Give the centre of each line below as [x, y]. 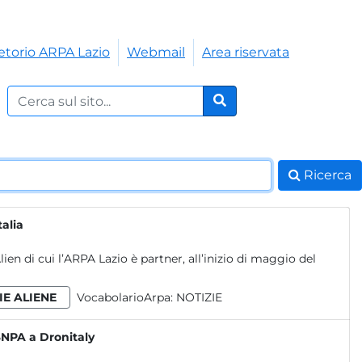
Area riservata [246, 52]
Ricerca [328, 175]
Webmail [156, 52]
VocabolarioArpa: [126, 297]
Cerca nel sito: [51, 94]
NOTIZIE [199, 297]
